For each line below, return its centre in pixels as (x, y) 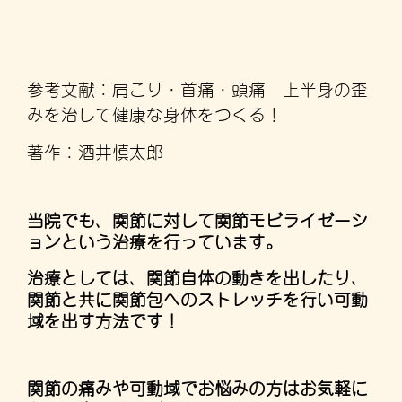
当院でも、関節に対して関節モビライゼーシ (197, 218)
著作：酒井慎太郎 (95, 150)
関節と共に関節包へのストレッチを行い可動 (197, 297)
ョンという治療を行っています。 (155, 240)
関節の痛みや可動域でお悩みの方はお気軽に (197, 387)
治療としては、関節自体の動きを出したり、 (197, 275)
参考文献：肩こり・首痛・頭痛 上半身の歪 (197, 87)
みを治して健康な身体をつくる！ (155, 112)
